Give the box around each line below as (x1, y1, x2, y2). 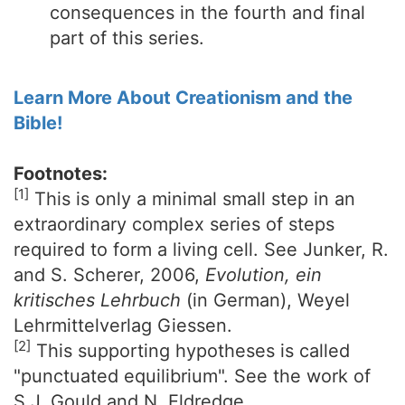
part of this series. (50, 27, 204, 49)
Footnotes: (14, 163, 108, 184)
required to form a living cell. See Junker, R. (14, 239, 389, 260)
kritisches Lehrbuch (14, 289, 181, 311)
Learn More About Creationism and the (14, 87, 353, 108)
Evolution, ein (205, 264, 322, 286)
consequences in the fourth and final (50, 2, 365, 24)
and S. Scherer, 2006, (14, 264, 205, 286)
